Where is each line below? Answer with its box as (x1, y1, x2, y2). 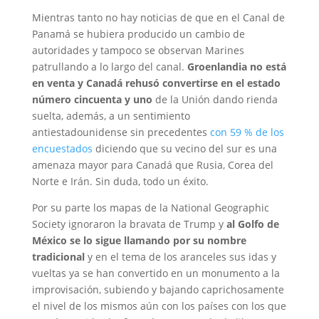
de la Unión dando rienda (152, 93, 278, 106)
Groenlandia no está (187, 60, 286, 73)
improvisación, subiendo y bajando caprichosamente (31, 283, 284, 296)
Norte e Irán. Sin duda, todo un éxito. (31, 174, 209, 188)
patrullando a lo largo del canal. (31, 60, 187, 73)
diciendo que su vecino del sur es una (92, 142, 277, 155)
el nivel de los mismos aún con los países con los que (31, 299, 286, 313)
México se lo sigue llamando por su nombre (31, 234, 246, 247)
